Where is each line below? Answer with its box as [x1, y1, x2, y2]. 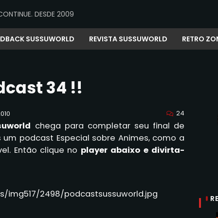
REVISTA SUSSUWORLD [89, 34, 167, 44]
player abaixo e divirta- [80, 145, 185, 156]
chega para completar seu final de [31, 120, 185, 131]
